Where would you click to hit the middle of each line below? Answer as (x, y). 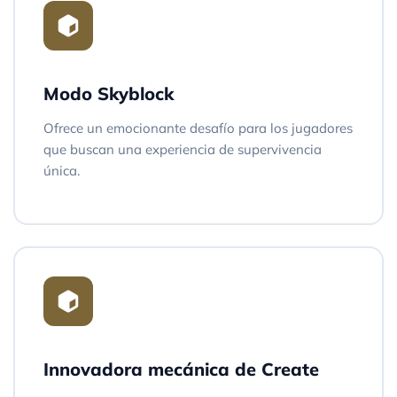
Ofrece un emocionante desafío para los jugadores (198, 128)
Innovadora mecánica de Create (181, 369)
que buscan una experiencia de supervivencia (183, 149)
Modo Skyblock (109, 93)
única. (62, 170)
